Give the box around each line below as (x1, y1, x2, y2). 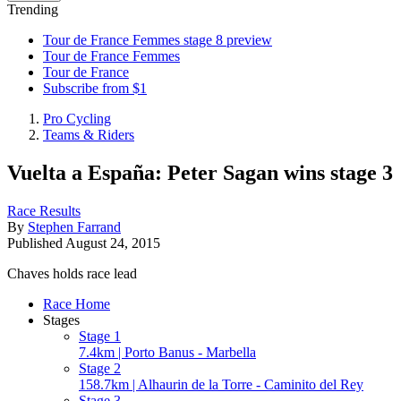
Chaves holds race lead (7, 265, 137, 281)
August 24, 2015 (65, 235, 160, 251)
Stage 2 (79, 360, 121, 376)
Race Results (7, 202, 81, 218)
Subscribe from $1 (43, 81, 147, 96)
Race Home (43, 295, 110, 311)
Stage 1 (79, 328, 121, 344)
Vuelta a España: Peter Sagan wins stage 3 (7, 160, 393, 184)
